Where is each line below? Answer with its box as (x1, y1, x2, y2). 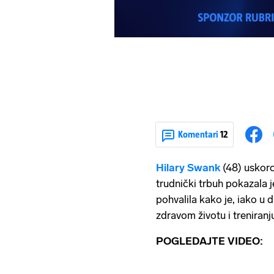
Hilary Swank (156, 161, 220, 174)
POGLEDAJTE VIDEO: (156, 234, 263, 247)
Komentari (178, 129, 220, 140)
